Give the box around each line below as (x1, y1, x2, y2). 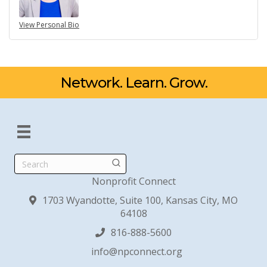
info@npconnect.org (91, 245, 182, 259)
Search (111, 156, 141, 170)
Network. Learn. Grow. (60, 73, 207, 91)
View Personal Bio (19, 19, 79, 30)
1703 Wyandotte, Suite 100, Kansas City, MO (42, 194, 238, 207)
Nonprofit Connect (91, 175, 176, 188)
